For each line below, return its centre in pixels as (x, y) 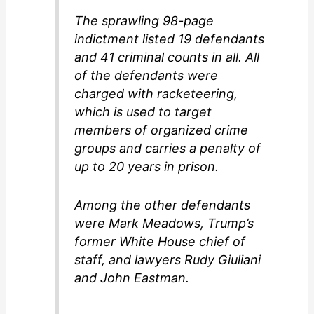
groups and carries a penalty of (168, 149)
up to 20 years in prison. (147, 167)
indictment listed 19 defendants (170, 39)
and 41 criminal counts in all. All (167, 57)
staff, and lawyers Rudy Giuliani (168, 259)
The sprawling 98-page (144, 21)
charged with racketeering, (156, 94)
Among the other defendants (163, 205)
